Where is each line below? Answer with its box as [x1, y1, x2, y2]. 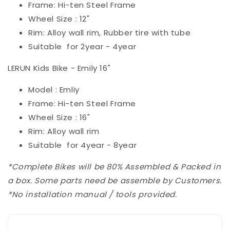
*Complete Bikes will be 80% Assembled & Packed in [8, 161, 221, 172]
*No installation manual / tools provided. [8, 189, 177, 200]
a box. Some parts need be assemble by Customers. [8, 175, 222, 186]
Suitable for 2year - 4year [28, 41, 137, 52]
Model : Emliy [28, 84, 80, 95]
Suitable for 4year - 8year [28, 140, 137, 151]
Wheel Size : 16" [28, 112, 90, 123]
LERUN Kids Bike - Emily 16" [8, 63, 111, 74]
